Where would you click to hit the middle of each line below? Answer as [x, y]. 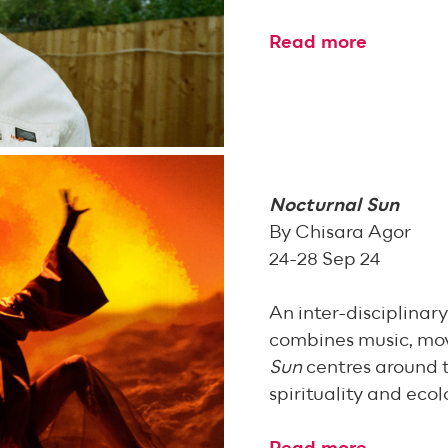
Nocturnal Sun [334, 205]
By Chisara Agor [340, 232]
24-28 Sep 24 [325, 259]
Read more [318, 42]
